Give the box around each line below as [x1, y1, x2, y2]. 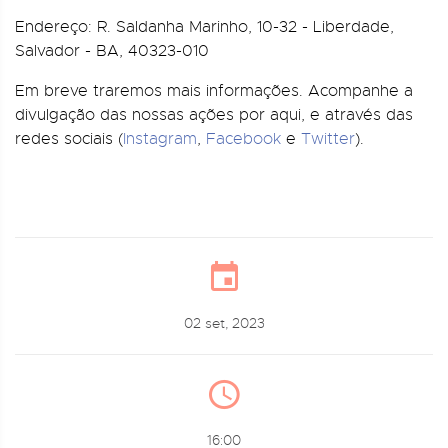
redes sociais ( [15, 129, 123, 149]
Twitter [301, 129, 355, 149]
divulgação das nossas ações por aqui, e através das [15, 105, 413, 125]
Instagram [123, 129, 197, 149]
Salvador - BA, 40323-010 [15, 41, 209, 61]
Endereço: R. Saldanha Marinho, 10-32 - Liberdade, [15, 17, 394, 37]
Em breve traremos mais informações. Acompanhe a [15, 81, 413, 101]
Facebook [206, 129, 281, 149]
